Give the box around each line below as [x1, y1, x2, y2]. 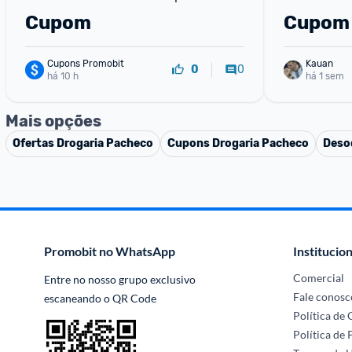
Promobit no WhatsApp [44, 244, 175, 258]
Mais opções [5, 112, 101, 130]
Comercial [293, 271, 345, 284]
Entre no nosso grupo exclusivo [44, 273, 196, 286]
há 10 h [47, 70, 79, 82]
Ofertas [13, 137, 57, 150]
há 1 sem [305, 70, 344, 82]
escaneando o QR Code [44, 291, 156, 305]
